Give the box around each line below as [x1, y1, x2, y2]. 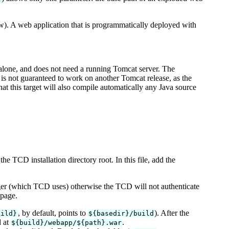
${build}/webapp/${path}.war [11, 219, 122, 227]
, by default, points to [17, 209, 88, 218]
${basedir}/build [88, 210, 154, 218]
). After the [154, 209, 190, 218]
